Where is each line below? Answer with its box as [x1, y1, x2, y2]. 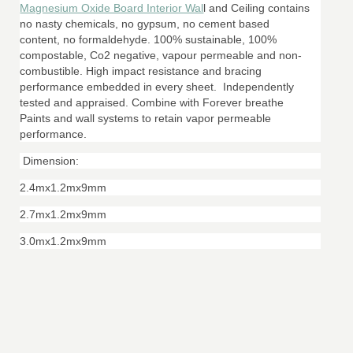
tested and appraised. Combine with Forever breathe [20, 96, 284, 109]
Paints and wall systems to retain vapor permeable [20, 112, 272, 124]
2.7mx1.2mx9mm [20, 208, 107, 221]
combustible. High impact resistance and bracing [20, 65, 262, 77]
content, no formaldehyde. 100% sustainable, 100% [20, 33, 277, 46]
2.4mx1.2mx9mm [20, 181, 107, 194]
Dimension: [20, 154, 80, 167]
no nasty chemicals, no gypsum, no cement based [20, 17, 270, 30]
